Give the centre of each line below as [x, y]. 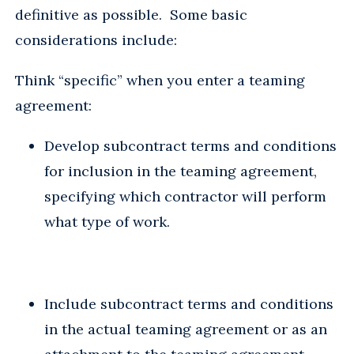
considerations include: [96, 40]
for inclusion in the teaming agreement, [181, 171]
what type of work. [109, 221]
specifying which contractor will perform [185, 196]
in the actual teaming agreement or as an [186, 329]
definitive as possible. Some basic [131, 14]
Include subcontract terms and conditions [189, 303]
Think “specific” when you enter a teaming [160, 80]
